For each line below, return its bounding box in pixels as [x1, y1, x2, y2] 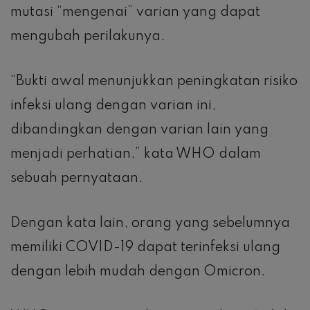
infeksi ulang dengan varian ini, [10, 99, 216, 113]
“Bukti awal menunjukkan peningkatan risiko [10, 75, 298, 89]
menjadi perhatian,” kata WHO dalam [10, 147, 261, 162]
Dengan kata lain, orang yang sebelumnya [10, 217, 290, 231]
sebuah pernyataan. [10, 172, 143, 186]
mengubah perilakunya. [10, 30, 165, 44]
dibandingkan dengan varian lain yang [10, 123, 268, 138]
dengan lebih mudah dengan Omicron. [10, 265, 266, 280]
